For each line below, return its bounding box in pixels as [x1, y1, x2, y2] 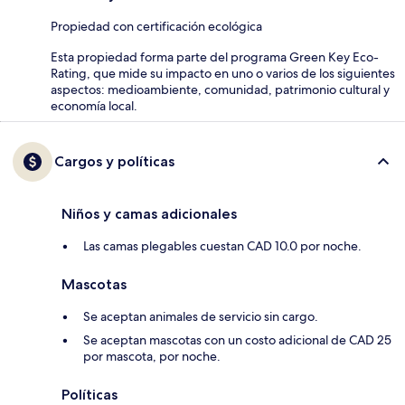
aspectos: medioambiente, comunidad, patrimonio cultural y [51, 81, 390, 99]
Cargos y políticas [54, 153, 174, 171]
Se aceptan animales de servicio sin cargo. [83, 308, 318, 325]
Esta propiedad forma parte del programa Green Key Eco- [51, 49, 379, 66]
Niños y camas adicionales [61, 205, 237, 223]
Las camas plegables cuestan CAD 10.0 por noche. [83, 238, 362, 255]
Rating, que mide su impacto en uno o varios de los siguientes [51, 65, 395, 82]
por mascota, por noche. [83, 348, 221, 365]
